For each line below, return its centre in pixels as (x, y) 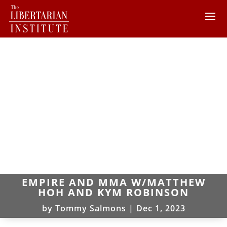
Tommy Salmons (90, 208)
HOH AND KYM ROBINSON (113, 192)
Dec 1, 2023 (161, 208)
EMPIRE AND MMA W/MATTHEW (113, 182)
